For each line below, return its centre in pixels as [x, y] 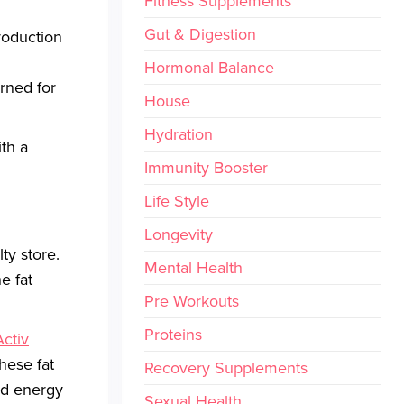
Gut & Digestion [200, 34]
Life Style [176, 201]
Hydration [178, 134]
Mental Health [193, 268]
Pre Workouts [191, 301]
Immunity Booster [206, 168]
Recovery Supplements [225, 368]
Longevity [178, 234]
